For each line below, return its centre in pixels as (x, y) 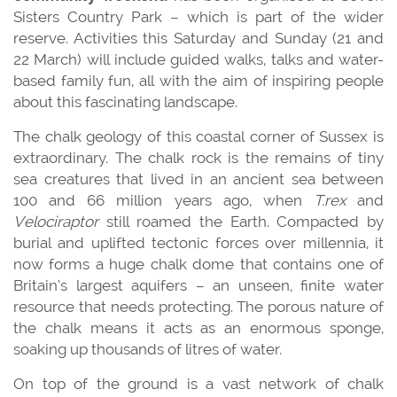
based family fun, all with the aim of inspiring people (198, 80)
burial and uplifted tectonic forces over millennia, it (198, 242)
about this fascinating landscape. (125, 101)
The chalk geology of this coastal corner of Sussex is (198, 136)
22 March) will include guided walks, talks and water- (198, 59)
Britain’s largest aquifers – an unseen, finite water (198, 285)
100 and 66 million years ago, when (163, 200)
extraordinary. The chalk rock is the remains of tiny (198, 157)
